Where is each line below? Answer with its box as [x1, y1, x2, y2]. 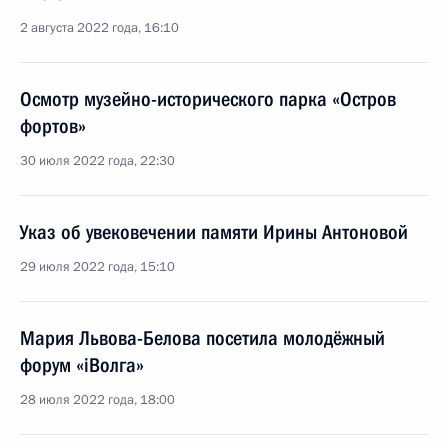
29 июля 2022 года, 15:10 [20, 258, 175, 276]
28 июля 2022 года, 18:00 [20, 391, 175, 409]
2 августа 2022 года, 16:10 [20, 19, 179, 37]
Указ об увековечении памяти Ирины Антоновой [20, 220, 408, 244]
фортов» [20, 114, 86, 138]
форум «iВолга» [20, 353, 144, 377]
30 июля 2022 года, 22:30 [20, 152, 175, 170]
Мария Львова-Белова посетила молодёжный [20, 326, 385, 350]
